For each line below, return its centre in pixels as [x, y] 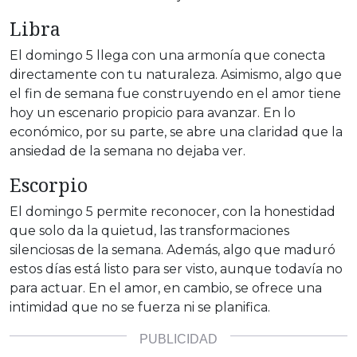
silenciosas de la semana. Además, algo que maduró [173, 250]
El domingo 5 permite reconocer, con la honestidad [173, 212]
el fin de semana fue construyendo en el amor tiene [175, 94]
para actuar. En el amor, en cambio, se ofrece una [166, 288]
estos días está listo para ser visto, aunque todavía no [176, 269]
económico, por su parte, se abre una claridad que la [176, 132]
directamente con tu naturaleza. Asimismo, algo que [176, 75]
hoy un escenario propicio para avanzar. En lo [153, 113]
